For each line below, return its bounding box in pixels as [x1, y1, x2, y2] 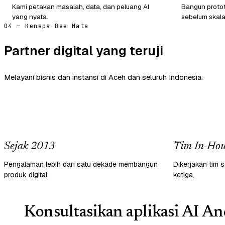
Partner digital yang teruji [4, 42, 163, 59]
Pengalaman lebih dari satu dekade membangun [4, 159, 158, 169]
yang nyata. [12, 12, 48, 21]
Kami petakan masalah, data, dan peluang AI [12, 2, 149, 11]
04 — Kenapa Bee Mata [4, 22, 89, 30]
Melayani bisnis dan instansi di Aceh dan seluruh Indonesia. [4, 72, 203, 82]
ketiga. [173, 170, 194, 179]
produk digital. [4, 170, 49, 179]
